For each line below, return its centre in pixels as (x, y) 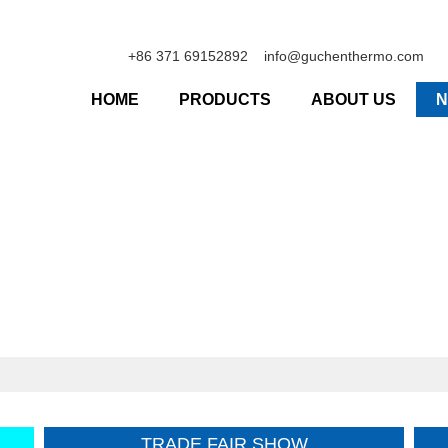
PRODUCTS (225, 99)
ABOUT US (353, 99)
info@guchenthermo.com (344, 56)
